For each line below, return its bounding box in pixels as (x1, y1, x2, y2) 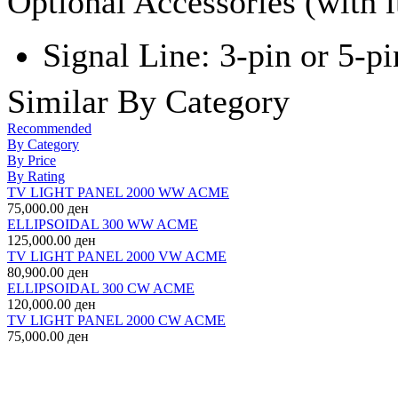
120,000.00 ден (7, 297, 96, 312)
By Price (7, 153, 56, 168)
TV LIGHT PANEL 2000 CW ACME (7, 313, 226, 328)
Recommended (7, 121, 92, 136)
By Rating (7, 169, 65, 184)
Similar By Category (7, 83, 290, 120)
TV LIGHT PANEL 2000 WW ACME (7, 185, 229, 200)
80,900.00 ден (7, 265, 89, 280)
